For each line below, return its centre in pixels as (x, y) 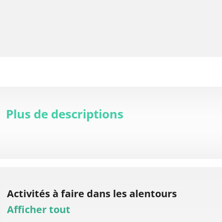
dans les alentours (132, 194)
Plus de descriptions (65, 114)
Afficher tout (39, 210)
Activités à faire (46, 194)
